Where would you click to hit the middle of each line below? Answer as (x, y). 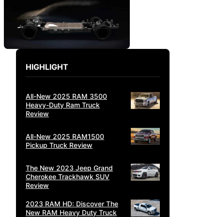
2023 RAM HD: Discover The (72, 204)
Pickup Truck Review (59, 145)
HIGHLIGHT (47, 67)
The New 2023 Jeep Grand (69, 168)
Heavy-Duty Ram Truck (63, 105)
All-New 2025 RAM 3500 (66, 96)
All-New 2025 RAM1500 (65, 137)
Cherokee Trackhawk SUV (68, 177)
